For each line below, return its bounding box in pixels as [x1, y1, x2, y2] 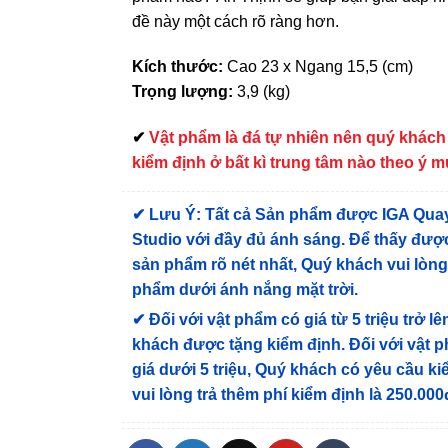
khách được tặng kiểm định [132, 335, 342, 353]
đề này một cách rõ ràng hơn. [132, 12, 340, 30]
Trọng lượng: [132, 83, 234, 101]
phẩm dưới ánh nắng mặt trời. [132, 280, 359, 298]
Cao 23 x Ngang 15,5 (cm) [227, 58, 414, 76]
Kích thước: [132, 58, 228, 76]
